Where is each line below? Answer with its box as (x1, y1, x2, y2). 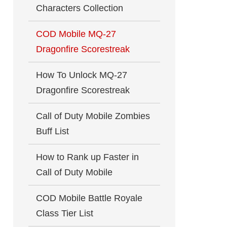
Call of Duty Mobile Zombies (36, 111, 150, 121)
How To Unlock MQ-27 (36, 70, 127, 80)
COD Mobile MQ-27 (36, 29, 116, 39)
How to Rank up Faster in (36, 152, 139, 162)
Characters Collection (36, 3, 123, 13)
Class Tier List (36, 208, 93, 218)
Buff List (36, 126, 69, 136)
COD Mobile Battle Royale (36, 193, 142, 203)
